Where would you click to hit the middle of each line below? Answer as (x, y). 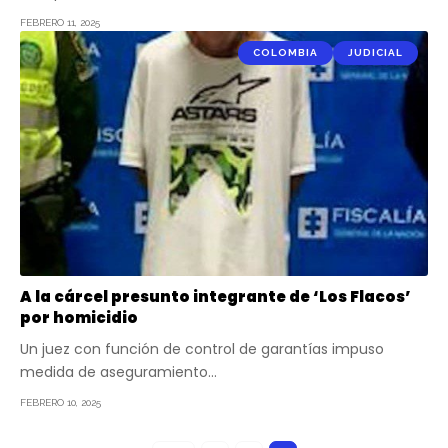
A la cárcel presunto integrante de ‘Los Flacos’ (215, 296)
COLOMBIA (285, 53)
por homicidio (79, 317)
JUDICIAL (375, 53)
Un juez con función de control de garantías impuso (202, 348)
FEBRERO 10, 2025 (60, 402)
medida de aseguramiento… (118, 371)
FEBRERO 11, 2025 (60, 23)
